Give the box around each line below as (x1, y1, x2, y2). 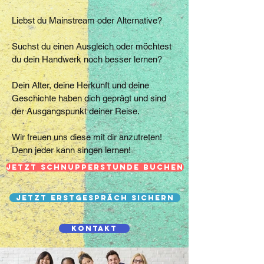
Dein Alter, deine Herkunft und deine (12, 80, 149, 90)
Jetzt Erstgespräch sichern (15, 193, 174, 202)
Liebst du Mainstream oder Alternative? (12, 15, 164, 25)
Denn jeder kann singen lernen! (12, 145, 131, 155)
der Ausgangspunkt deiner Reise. (12, 106, 142, 116)
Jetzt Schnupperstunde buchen (6, 163, 184, 171)
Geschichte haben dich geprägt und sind (12, 93, 166, 103)
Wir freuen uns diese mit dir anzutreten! (12, 132, 162, 142)
